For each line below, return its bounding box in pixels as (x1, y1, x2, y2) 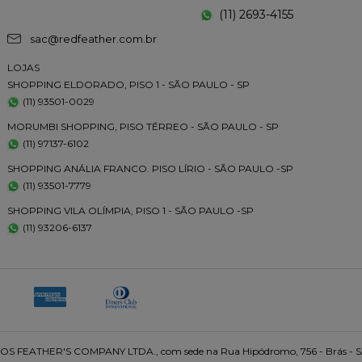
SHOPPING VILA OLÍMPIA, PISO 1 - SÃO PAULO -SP (6, 204, 254, 217)
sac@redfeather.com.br (29, 32, 157, 45)
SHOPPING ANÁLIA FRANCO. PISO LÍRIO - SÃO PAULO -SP (6, 162, 293, 175)
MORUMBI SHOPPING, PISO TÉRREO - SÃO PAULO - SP (6, 120, 279, 133)
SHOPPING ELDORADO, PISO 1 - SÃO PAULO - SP (6, 78, 250, 90)
